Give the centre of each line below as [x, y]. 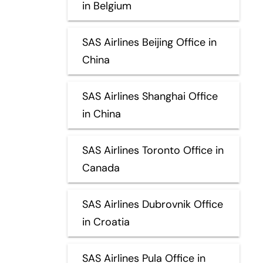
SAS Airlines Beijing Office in [149, 42]
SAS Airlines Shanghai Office [150, 96]
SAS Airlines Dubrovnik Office [152, 204]
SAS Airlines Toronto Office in [153, 150]
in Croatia [106, 222]
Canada [101, 168]
